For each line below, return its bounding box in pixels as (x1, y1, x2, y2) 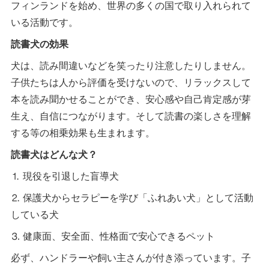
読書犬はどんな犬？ (11, 147, 98, 162)
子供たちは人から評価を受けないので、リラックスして (11, 75, 252, 89)
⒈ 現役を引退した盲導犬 (11, 169, 119, 183)
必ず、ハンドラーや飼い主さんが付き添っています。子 (11, 250, 252, 265)
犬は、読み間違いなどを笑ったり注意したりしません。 (11, 58, 252, 73)
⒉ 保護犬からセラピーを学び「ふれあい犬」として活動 (11, 190, 254, 205)
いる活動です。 (11, 15, 79, 29)
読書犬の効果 (11, 37, 69, 51)
